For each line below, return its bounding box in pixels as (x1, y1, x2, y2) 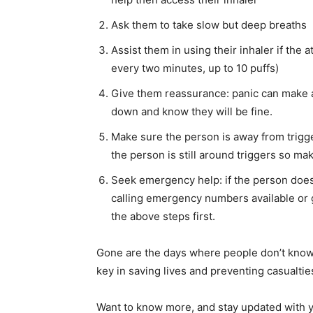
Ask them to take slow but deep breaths (111, 18, 307, 32)
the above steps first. (111, 210, 215, 224)
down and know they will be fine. (111, 105, 272, 119)
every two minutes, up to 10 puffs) (111, 61, 279, 75)
